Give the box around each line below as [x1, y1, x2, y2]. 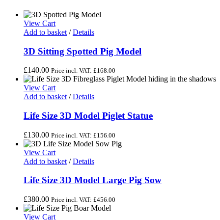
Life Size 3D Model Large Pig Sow [24, 175, 162, 186]
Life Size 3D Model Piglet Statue [24, 110, 153, 121]
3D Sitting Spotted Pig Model [24, 46, 141, 56]
